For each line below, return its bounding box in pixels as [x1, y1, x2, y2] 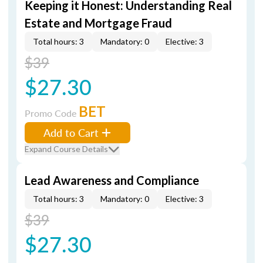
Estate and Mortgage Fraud [25, 16, 172, 30]
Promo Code [25, 106, 79, 120]
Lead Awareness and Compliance [25, 173, 199, 187]
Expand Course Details [25, 144, 108, 154]
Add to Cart [43, 125, 99, 140]
